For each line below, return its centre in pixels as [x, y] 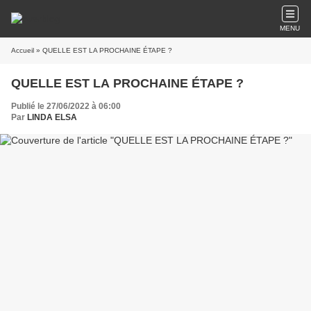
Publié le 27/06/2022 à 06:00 [66, 106]
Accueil [23, 50]
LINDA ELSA [52, 117]
